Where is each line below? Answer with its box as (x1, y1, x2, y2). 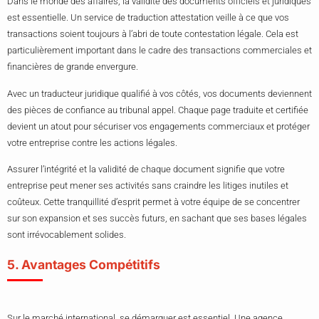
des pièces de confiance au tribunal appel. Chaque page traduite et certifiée (7, 104, 308, 115)
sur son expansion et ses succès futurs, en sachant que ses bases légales (7, 213, 307, 224)
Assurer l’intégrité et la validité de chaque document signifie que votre (7, 164, 285, 175)
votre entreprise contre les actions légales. (7, 137, 177, 148)
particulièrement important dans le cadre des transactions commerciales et (7, 45, 312, 56)
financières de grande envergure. (7, 61, 138, 73)
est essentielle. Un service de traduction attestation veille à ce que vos (7, 12, 289, 23)
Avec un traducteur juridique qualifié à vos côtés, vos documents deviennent (7, 88, 312, 99)
